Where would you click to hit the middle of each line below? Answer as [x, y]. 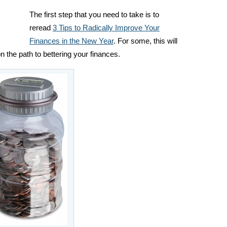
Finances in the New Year [71, 41]
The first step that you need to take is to [94, 15]
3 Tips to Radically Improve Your [106, 28]
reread [41, 28]
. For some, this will [145, 41]
